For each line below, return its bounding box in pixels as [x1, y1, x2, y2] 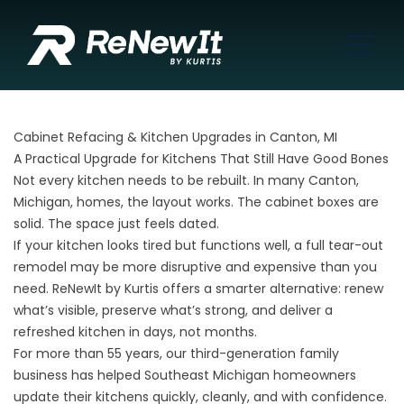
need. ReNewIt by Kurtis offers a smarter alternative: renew [14, 280, 383, 298]
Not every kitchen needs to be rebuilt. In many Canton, [14, 171, 359, 189]
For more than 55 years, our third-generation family [14, 344, 339, 363]
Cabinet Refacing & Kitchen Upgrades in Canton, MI [14, 128, 337, 146]
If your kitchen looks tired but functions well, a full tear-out [14, 236, 383, 254]
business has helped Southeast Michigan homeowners [14, 366, 356, 384]
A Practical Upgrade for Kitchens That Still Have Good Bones [14, 150, 389, 168]
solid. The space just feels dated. [14, 215, 219, 233]
